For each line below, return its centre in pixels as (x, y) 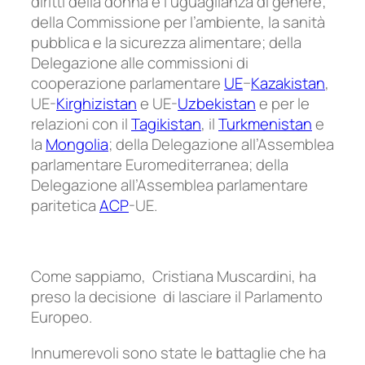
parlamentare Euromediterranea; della (160, 165)
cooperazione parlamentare (128, 84)
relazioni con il (81, 124)
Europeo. (62, 317)
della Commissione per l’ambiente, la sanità (178, 22)
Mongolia (77, 145)
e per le (283, 104)
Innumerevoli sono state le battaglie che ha (178, 352)
